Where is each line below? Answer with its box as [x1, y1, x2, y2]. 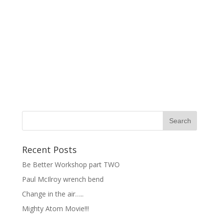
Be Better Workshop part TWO [22, 160, 120, 170]
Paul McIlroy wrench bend [22, 175, 104, 184]
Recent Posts [22, 144, 77, 156]
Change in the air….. [22, 189, 84, 199]
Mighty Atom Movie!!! [22, 204, 89, 214]
